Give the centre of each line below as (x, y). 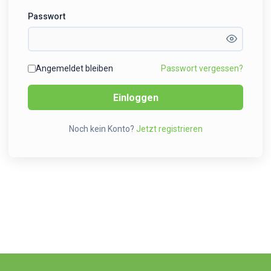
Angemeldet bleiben (74, 69)
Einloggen (135, 97)
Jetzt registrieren (169, 129)
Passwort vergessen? (202, 69)
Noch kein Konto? (102, 129)
